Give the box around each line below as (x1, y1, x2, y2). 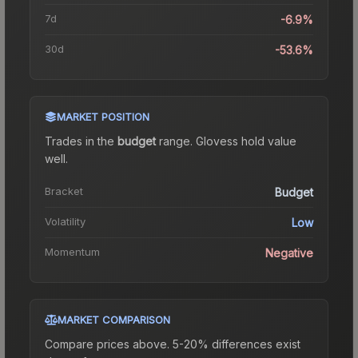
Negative (265, 245, 313, 260)
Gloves (196, 133, 233, 148)
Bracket (45, 184, 83, 197)
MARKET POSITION (57, 109, 149, 123)
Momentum (45, 245, 100, 258)
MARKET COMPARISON (58, 312, 170, 326)
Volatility (45, 214, 86, 228)
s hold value (233, 133, 296, 148)
